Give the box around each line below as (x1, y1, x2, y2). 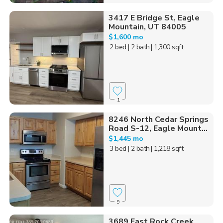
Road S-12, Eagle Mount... (108, 123, 208, 134)
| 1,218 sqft (151, 144, 184, 154)
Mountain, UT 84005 (108, 21, 186, 32)
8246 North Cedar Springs (108, 114, 209, 125)
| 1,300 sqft (151, 42, 184, 52)
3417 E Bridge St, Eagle (108, 12, 200, 23)
